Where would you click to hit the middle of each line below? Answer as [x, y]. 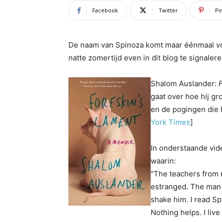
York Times [170, 122]
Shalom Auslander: [185, 83]
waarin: [163, 161]
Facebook [105, 10]
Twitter [168, 10]
